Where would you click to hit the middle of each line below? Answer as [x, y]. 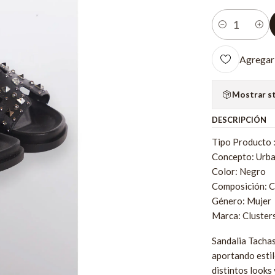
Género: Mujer [242, 201]
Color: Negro [239, 172]
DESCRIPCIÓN [239, 120]
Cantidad [229, 31]
